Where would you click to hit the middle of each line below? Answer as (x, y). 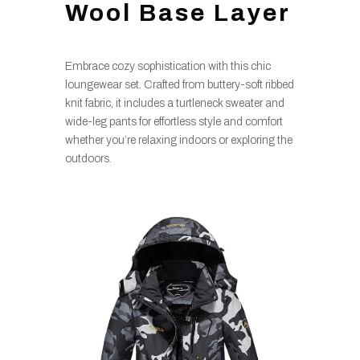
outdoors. (88, 158)
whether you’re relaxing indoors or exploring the (178, 140)
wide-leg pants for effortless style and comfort (174, 121)
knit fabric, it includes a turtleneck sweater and (174, 103)
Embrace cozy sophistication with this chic (168, 66)
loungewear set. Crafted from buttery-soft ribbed (179, 84)
